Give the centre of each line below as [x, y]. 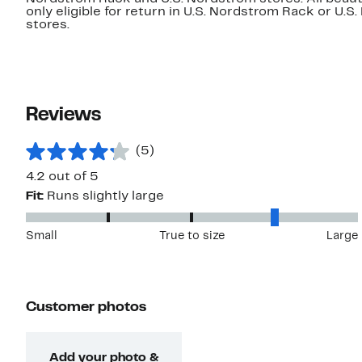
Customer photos [86, 308]
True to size [192, 237]
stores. [48, 25]
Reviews [63, 116]
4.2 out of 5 [62, 177]
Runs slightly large [105, 197]
